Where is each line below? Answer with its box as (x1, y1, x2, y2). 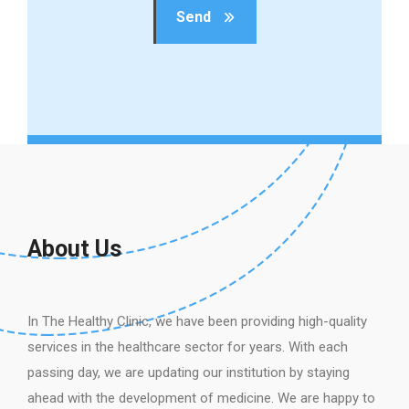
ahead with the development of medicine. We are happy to (27, 390, 375, 406)
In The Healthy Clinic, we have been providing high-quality (27, 313, 367, 330)
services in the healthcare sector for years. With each (27, 339, 348, 355)
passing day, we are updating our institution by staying (27, 364, 350, 381)
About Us (27, 236, 121, 262)
